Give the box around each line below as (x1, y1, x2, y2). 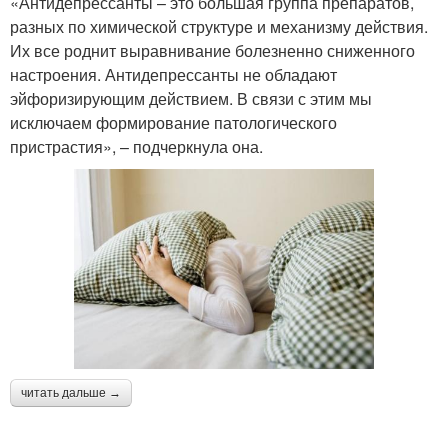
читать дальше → (21, 386, 121, 401)
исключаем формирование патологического (10, 111, 337, 134)
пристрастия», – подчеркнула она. (10, 135, 263, 158)
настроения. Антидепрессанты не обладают (10, 63, 337, 86)
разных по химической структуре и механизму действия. (10, 15, 428, 38)
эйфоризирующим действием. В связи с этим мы (10, 87, 372, 110)
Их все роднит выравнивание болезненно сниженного (10, 39, 415, 62)
